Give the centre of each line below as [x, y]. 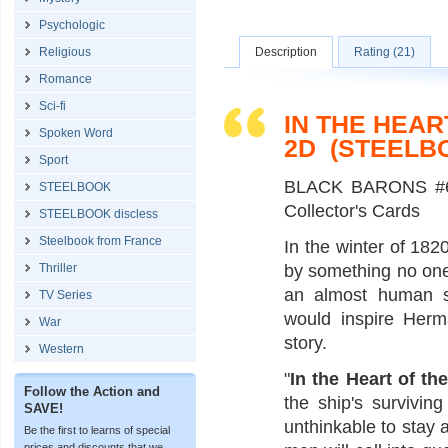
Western [61, 349]
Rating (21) [384, 52]
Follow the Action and [92, 391]
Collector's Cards [352, 211]
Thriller [58, 268]
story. [305, 343]
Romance [65, 79]
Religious [65, 52]
